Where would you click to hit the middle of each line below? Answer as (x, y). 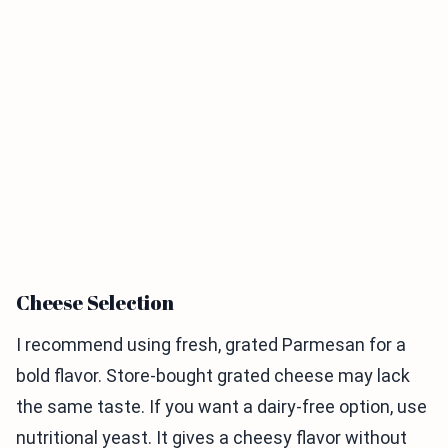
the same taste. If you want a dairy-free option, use (221, 407)
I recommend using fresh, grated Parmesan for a (211, 345)
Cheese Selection (95, 303)
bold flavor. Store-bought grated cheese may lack (213, 376)
